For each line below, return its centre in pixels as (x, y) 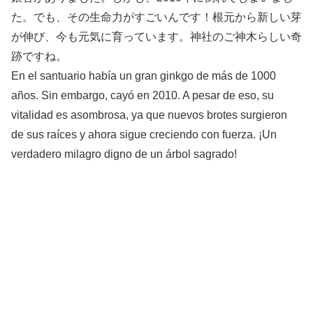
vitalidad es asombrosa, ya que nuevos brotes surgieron (149, 115)
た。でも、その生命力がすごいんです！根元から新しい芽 (156, 17)
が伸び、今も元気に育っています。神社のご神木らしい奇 (156, 36)
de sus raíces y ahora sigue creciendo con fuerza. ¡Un (144, 134)
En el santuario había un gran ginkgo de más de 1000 (144, 75)
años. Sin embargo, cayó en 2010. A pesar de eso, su (143, 95)
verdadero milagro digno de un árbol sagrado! (124, 154)
